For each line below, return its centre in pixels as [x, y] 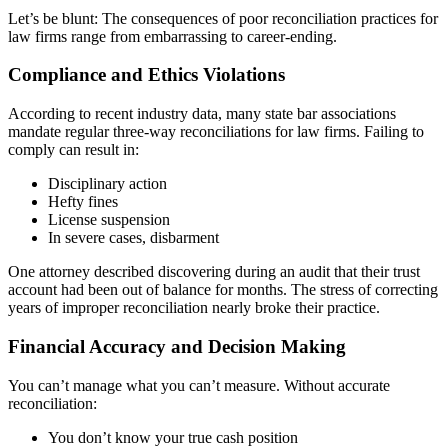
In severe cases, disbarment [133, 238]
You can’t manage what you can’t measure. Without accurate [199, 385]
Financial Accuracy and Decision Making [177, 346]
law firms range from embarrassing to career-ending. [172, 36]
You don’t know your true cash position [173, 437]
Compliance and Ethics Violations [146, 75]
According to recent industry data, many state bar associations [202, 114]
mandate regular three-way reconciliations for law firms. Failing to [216, 132]
